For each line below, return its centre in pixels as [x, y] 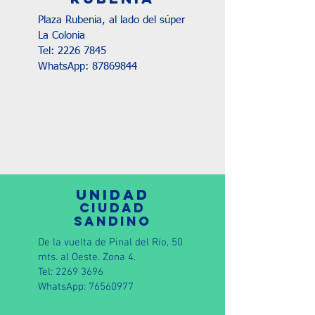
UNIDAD [112, 194]
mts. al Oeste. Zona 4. [87, 257]
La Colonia [62, 36]
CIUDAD [112, 208]
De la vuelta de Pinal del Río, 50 [110, 243]
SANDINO [112, 221]
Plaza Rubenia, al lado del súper [111, 20]
